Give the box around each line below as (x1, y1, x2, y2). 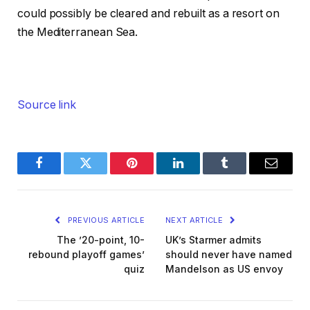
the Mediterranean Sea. (17, 25, 138, 39)
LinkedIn (177, 167, 223, 180)
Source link (17, 98, 77, 112)
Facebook (38, 167, 86, 180)
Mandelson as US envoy (165, 263, 283, 275)
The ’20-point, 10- (57, 234, 145, 246)
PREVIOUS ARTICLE (65, 215, 145, 226)
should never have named (165, 248, 292, 261)
